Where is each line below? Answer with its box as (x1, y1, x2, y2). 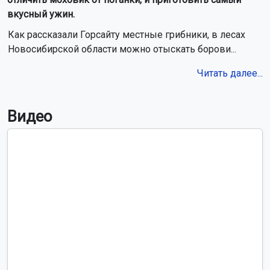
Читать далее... (197, 67, 263, 79)
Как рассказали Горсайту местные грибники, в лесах (8, 28, 245, 40)
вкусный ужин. (7, 8, 75, 20)
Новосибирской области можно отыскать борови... (8, 43, 236, 55)
